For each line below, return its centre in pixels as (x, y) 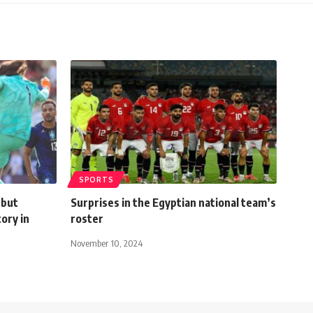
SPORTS (96, 179)
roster (87, 218)
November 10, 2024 (107, 243)
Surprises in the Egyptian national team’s (173, 202)
